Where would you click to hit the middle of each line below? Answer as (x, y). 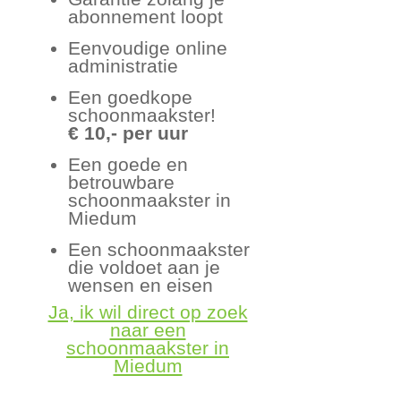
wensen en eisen (141, 285)
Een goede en (128, 164)
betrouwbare (122, 182)
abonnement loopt (146, 16)
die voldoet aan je (145, 267)
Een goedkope (131, 97)
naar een (148, 330)
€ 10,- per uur (128, 132)
